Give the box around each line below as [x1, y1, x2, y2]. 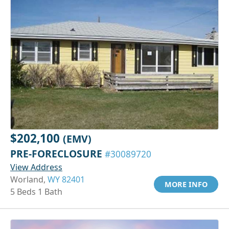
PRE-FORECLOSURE [10, 146, 105, 161]
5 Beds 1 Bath [10, 186, 62, 197]
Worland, [10, 173, 48, 185]
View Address [10, 161, 62, 173]
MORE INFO [165, 179, 208, 189]
